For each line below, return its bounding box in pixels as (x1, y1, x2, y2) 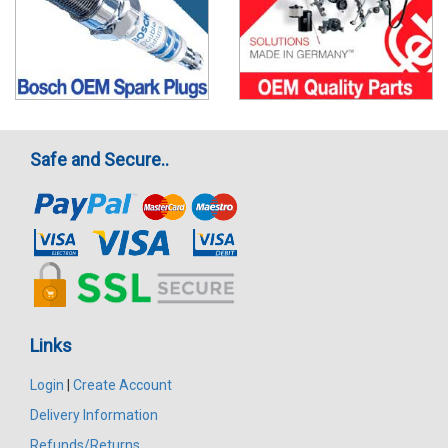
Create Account (73, 376, 172, 393)
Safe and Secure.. (30, 148, 169, 170)
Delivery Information (30, 406, 158, 423)
